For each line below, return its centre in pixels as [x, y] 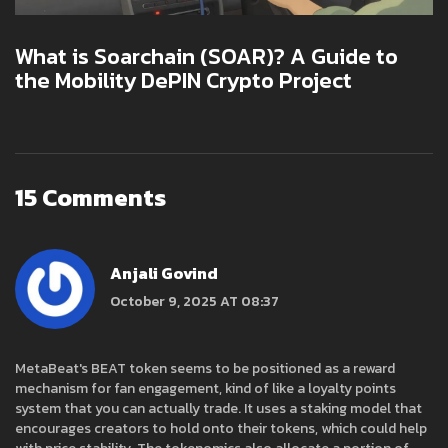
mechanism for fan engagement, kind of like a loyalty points [205, 388]
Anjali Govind [164, 273]
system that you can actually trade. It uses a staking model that [218, 408]
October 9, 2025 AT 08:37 [194, 302]
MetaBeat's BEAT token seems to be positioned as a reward [205, 368]
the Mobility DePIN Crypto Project [183, 80]
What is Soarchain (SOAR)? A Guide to [206, 56]
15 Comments [90, 197]
